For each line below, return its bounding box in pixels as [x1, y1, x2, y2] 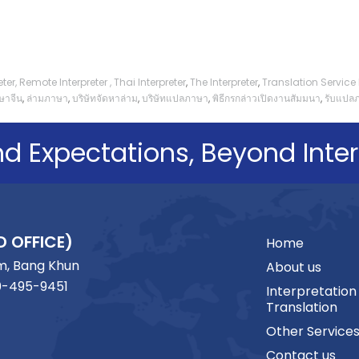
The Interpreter [189, 75, 258, 89]
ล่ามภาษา [26, 91, 68, 105]
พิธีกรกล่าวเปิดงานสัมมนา [212, 91, 321, 105]
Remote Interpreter [18, 75, 107, 89]
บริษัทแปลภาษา [142, 91, 208, 105]
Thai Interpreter [113, 75, 186, 89]
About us [266, 257, 322, 276]
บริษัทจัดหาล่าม [72, 91, 138, 105]
